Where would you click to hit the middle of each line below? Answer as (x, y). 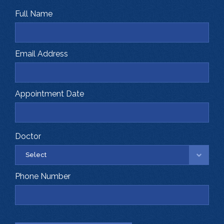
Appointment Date (49, 94)
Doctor (28, 136)
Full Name (34, 14)
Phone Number (43, 176)
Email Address (41, 54)
